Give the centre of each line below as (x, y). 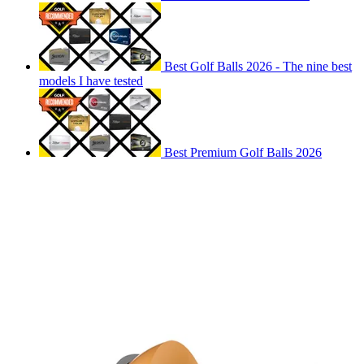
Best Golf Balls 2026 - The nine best (258, 67)
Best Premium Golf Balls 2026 (243, 153)
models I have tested (91, 81)
